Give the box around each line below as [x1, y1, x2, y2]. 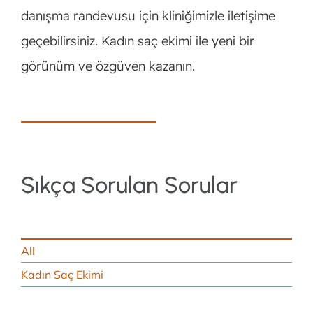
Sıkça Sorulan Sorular [20, 170, 238, 198]
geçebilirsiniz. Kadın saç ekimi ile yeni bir [20, 32, 254, 49]
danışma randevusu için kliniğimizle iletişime [20, 7, 275, 24]
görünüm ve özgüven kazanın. [20, 57, 195, 74]
